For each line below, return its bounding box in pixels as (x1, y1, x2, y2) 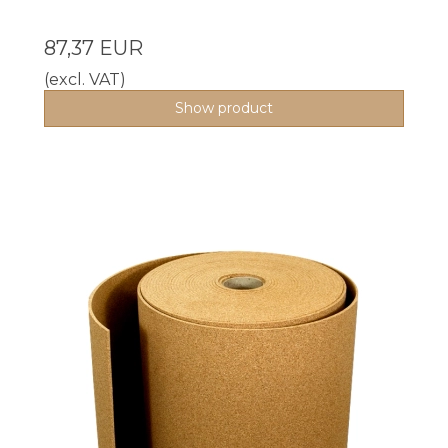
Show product (175, 99, 273, 118)
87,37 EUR (44, 36, 143, 61)
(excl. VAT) (44, 70, 126, 90)
